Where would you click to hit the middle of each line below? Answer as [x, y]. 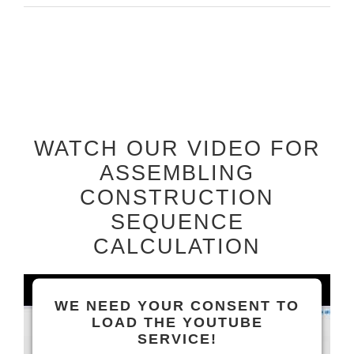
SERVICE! [177, 339]
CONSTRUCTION [177, 198]
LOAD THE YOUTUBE [177, 322]
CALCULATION [177, 247]
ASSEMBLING [177, 173]
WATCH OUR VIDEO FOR [177, 149]
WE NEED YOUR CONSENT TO [177, 305]
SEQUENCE [177, 222]
